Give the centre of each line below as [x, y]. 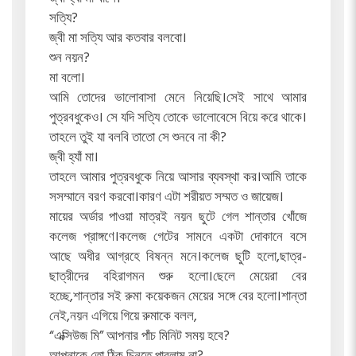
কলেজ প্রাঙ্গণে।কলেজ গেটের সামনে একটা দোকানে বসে [178, 238]
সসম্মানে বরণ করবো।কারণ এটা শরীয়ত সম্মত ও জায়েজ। [166, 198]
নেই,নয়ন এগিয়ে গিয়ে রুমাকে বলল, [123, 317]
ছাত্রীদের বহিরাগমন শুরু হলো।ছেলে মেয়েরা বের [178, 277]
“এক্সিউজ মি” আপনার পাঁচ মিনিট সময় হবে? [139, 337]
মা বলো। [67, 79]
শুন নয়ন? [69, 59]
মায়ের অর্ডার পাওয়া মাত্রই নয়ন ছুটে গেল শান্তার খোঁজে [178, 218]
